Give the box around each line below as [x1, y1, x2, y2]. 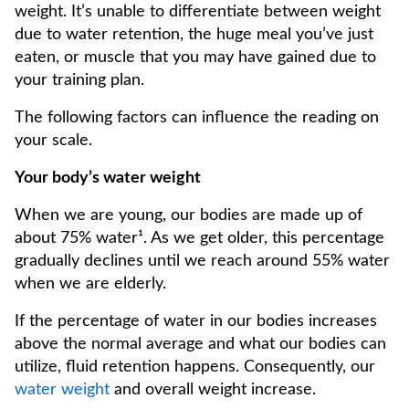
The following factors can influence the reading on [15, 110, 379, 126]
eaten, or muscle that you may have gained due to [15, 49, 376, 66]
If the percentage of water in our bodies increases [15, 313, 377, 330]
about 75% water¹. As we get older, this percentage [15, 230, 384, 246]
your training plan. [15, 72, 144, 89]
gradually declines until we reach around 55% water [15, 253, 390, 269]
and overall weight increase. [110, 382, 316, 398]
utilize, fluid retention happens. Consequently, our [15, 359, 375, 375]
